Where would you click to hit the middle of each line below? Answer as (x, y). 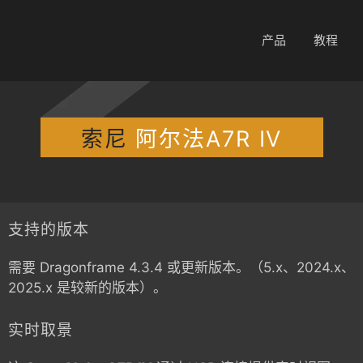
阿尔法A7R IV (209, 139)
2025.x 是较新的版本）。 (88, 288)
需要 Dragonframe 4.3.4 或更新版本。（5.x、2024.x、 (181, 267)
